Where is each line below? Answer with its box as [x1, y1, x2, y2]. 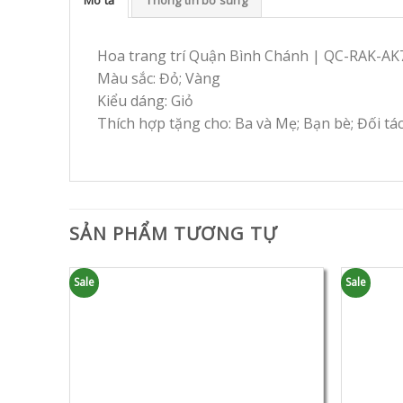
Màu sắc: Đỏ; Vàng [97, 67, 220, 88]
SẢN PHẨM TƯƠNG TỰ [69, 220, 277, 246]
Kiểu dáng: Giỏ [97, 90, 193, 111]
